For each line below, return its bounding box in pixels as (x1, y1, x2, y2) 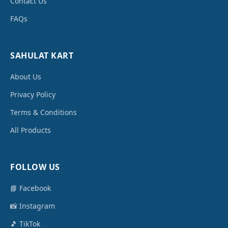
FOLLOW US (10, 161, 60, 173)
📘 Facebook (10, 183, 51, 193)
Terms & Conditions (10, 107, 77, 118)
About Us (10, 72, 41, 82)
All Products (10, 125, 51, 135)
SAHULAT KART (10, 50, 73, 62)
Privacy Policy (10, 90, 55, 100)
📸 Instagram (10, 201, 55, 211)
